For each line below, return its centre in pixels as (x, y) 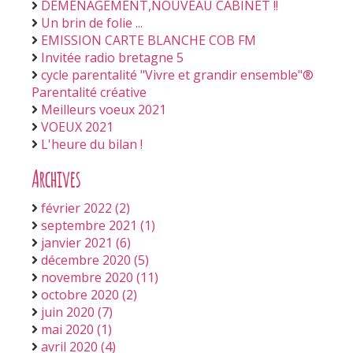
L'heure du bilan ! (92, 144)
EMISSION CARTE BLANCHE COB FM (149, 40)
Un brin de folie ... (92, 23)
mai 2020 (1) (76, 329)
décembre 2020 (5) (95, 260)
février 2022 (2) (85, 208)
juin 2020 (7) (77, 312)
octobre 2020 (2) (89, 295)
